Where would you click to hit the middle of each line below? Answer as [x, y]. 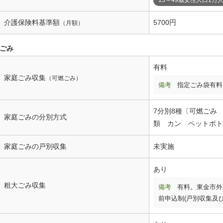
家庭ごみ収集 [25, 77]
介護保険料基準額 [32, 22]
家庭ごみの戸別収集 [35, 146]
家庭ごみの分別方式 [35, 117]
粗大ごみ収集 [25, 185]
